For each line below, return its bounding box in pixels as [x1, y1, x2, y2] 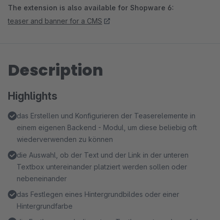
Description [8, 59, 103, 81]
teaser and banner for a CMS [8, 17, 102, 25]
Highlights [8, 90, 57, 102]
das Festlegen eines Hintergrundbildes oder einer [17, 190, 179, 198]
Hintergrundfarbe [17, 202, 73, 210]
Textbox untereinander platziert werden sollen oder [17, 163, 187, 171]
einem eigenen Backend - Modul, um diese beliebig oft [17, 123, 197, 132]
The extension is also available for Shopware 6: [8, 3, 174, 12]
